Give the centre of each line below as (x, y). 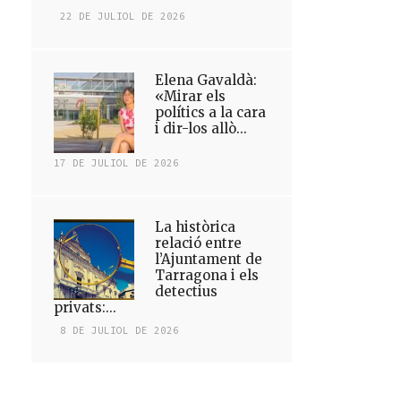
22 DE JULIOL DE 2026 (123, 16)
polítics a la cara (211, 112)
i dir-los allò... (201, 128)
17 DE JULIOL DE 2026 (117, 163)
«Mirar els (191, 96)
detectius (187, 291)
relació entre (199, 243)
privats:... (85, 307)
